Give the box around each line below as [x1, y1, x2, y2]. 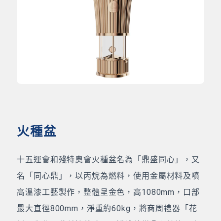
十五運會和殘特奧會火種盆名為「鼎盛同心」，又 [17, 155, 200, 165]
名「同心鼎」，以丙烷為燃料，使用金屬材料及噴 [17, 171, 200, 181]
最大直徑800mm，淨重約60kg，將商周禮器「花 [17, 204, 197, 214]
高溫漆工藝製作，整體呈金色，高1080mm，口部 [17, 187, 200, 197]
